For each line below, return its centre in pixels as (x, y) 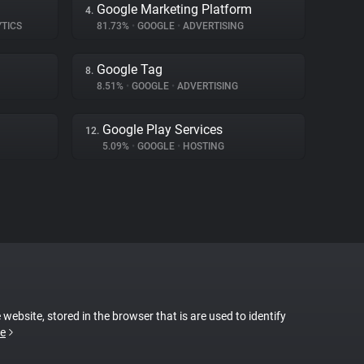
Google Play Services (162, 130)
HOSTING (202, 146)
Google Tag (130, 69)
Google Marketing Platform (174, 9)
